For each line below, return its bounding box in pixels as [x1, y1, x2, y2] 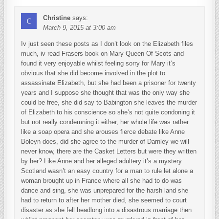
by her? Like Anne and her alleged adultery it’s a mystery [21, 157, 182, 165]
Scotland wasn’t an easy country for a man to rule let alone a [21, 167, 194, 175]
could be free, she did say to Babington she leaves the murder [21, 99, 197, 107]
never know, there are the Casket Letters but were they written [21, 148, 197, 155]
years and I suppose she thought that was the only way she [21, 89, 190, 97]
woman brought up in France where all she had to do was [21, 177, 182, 185]
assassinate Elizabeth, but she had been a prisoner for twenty [21, 79, 197, 87]
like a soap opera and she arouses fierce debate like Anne [21, 128, 185, 136]
